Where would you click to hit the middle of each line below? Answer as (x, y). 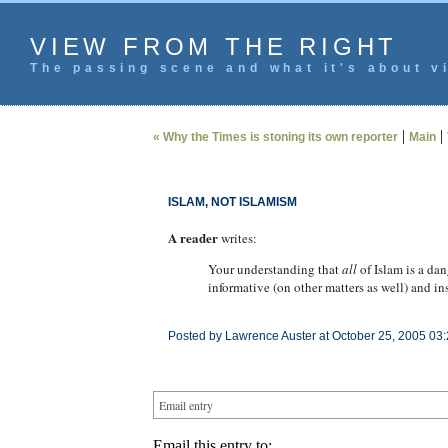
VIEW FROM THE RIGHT (214, 46)
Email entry (185, 405)
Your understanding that (274, 269)
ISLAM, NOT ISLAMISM (232, 202)
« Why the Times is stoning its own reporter (275, 137)
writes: (237, 238)
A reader (192, 237)
